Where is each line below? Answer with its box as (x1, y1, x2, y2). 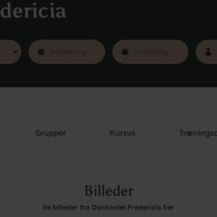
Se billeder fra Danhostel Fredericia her (43, 202, 174, 212)
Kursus (109, 127, 136, 138)
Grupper (35, 127, 66, 138)
